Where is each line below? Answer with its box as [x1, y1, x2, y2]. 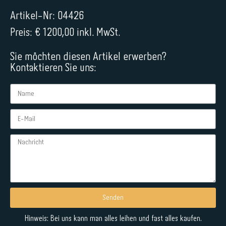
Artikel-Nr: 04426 [10, 11, 84, 21]
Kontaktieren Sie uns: [10, 63, 96, 73]
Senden [102, 194, 124, 201]
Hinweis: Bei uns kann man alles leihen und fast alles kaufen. [24, 215, 202, 222]
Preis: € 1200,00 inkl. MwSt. [10, 28, 120, 38]
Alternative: [10, 210, 44, 217]
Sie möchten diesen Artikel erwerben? [10, 52, 166, 62]
